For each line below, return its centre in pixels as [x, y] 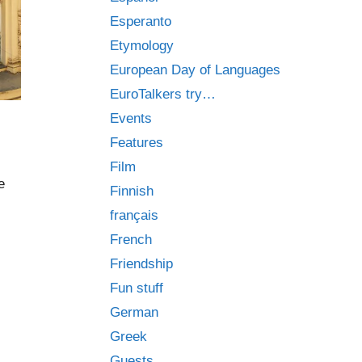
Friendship [141, 264]
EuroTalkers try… [163, 94]
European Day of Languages [195, 70]
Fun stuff [137, 288]
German [134, 312]
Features [137, 143]
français [134, 215]
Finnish [132, 191]
